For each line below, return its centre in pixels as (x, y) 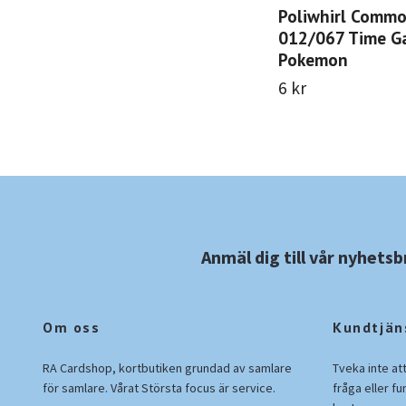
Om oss (72, 327)
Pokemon (313, 59)
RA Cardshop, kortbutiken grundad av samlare (167, 367)
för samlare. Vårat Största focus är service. (159, 387)
